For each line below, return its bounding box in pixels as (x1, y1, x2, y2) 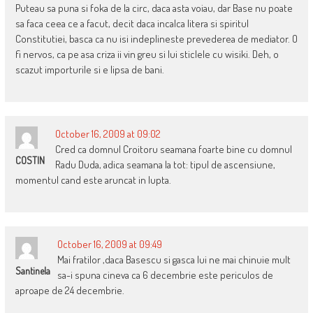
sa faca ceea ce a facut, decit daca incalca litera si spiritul (15, 17, 249, 31)
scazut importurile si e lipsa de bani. (15, 63, 164, 77)
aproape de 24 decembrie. (15, 284, 124, 298)
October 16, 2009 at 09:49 (57, 238, 162, 252)
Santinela (15, 265, 50, 277)
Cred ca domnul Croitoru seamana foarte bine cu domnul (54, 143, 292, 156)
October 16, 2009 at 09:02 (54, 127, 161, 141)
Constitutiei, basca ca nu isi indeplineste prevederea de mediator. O (15, 32, 298, 46)
